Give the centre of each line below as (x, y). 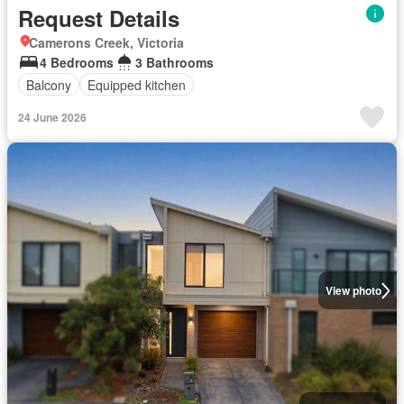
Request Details (99, 18)
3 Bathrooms (174, 62)
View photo (353, 291)
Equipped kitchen (137, 84)
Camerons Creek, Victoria (106, 42)
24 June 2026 (52, 117)
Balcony (49, 84)
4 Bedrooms (77, 62)
